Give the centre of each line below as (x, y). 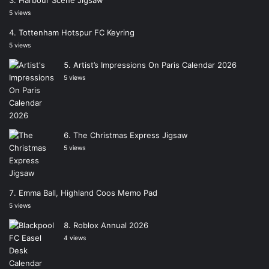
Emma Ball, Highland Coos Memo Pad (88, 192)
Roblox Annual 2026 (111, 225)
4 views (75, 238)
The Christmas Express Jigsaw (131, 135)
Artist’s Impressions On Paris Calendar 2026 (155, 65)
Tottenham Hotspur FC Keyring (77, 32)
